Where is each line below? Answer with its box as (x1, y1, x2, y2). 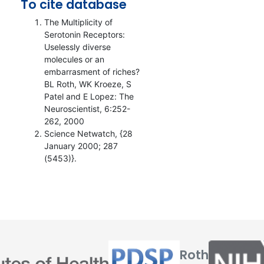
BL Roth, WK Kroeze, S (44, 79, 131, 89)
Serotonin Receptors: (44, 29, 125, 39)
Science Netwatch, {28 (44, 128, 133, 138)
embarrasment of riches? (44, 67, 140, 77)
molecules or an (44, 54, 104, 64)
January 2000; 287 (44, 141, 118, 151)
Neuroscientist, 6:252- (44, 104, 130, 114)
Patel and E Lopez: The (44, 91, 134, 101)
